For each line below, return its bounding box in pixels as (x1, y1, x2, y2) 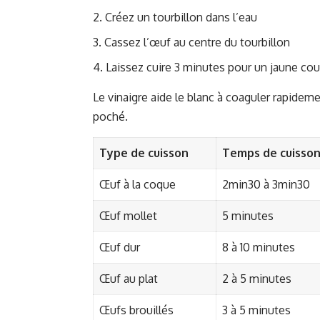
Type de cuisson (99, 146, 189, 161)
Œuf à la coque (99, 177, 176, 192)
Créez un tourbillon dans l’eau (105, 10, 257, 25)
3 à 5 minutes (222, 303, 291, 318)
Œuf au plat (99, 271, 158, 286)
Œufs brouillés (99, 303, 174, 318)
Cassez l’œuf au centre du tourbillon (104, 35, 290, 50)
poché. (93, 109, 128, 124)
